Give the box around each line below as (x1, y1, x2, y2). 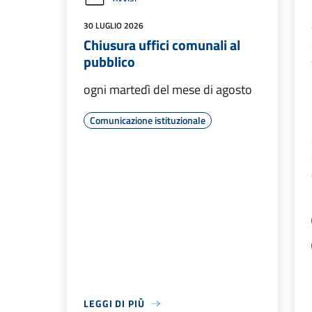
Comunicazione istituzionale (90, 113, 205, 127)
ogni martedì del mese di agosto (84, 80, 252, 99)
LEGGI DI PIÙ (84, 296, 145, 311)
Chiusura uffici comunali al (84, 34, 240, 56)
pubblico (84, 51, 135, 72)
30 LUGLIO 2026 (84, 19, 143, 32)
